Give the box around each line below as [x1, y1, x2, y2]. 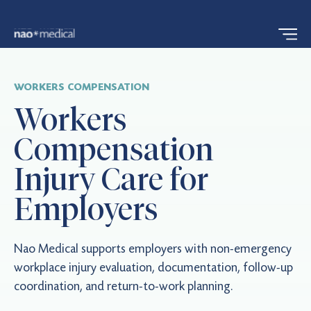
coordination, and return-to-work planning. [14, 279, 233, 294]
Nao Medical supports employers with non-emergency [14, 242, 292, 256]
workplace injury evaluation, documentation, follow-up [14, 260, 293, 275]
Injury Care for [14, 161, 208, 198]
